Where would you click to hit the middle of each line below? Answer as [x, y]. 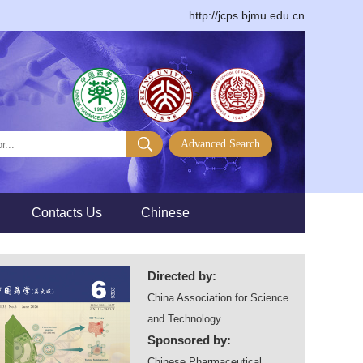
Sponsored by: [189, 340]
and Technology [184, 319]
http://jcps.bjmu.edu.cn [247, 15]
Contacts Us [67, 213]
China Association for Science [218, 298]
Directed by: [182, 276]
